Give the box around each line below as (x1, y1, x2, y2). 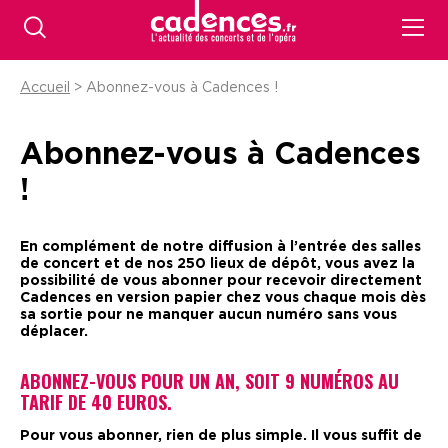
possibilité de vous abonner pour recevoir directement (20, 274, 422, 288)
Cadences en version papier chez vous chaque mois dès (20, 291, 426, 305)
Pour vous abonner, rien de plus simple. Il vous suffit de (20, 429, 422, 443)
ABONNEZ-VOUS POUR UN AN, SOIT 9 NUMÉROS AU (20, 368, 399, 394)
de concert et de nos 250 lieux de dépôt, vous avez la (20, 257, 415, 271)
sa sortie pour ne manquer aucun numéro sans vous (20, 308, 397, 322)
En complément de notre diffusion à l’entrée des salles (20, 240, 421, 254)
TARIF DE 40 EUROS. (20, 389, 177, 415)
